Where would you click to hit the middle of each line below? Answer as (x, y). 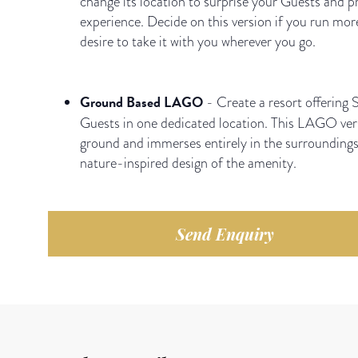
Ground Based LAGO (143, 101)
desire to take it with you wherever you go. (198, 41)
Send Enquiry (225, 233)
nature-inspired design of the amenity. (188, 162)
